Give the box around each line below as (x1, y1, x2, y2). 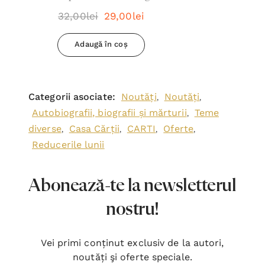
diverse (28, 123, 62, 134)
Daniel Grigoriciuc (64, 8, 138, 17)
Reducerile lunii (32, 139, 105, 150)
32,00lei (58, 10, 98, 22)
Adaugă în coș (75, 40, 128, 49)
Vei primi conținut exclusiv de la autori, (41, 237, 224, 248)
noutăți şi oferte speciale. (73, 251, 192, 263)
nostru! (106, 200, 159, 219)
